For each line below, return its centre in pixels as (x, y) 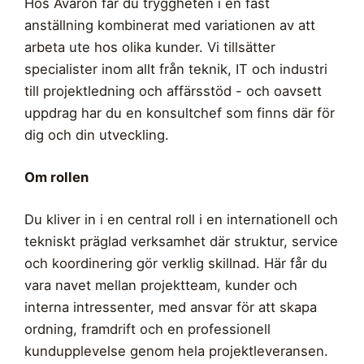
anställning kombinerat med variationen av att (170, 26)
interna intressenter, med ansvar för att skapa (171, 308)
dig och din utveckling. (97, 135)
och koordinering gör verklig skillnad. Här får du (176, 264)
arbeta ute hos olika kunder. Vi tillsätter (150, 48)
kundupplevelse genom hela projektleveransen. (176, 351)
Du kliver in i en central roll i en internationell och (181, 220)
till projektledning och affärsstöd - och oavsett (173, 91)
